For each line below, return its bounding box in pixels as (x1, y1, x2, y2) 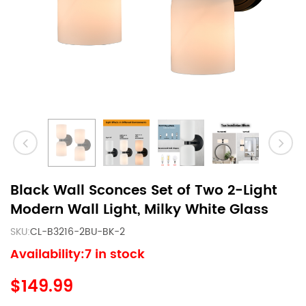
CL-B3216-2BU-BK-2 (30, 224, 125, 240)
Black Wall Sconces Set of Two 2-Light (10, 180, 277, 202)
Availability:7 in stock (10, 245, 145, 264)
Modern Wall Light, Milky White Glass (10, 199, 268, 221)
